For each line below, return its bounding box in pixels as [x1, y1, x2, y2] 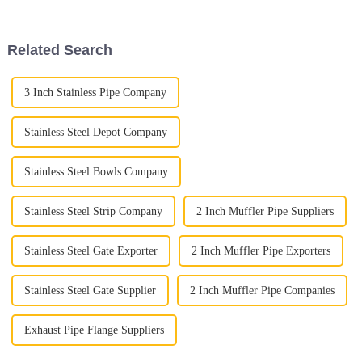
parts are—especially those [24, 2, 142, 15]
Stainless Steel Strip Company [23, 205, 162, 218]
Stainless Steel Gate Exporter [23, 245, 158, 258]
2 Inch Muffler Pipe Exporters [191, 245, 330, 258]
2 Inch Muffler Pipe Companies [189, 284, 335, 297]
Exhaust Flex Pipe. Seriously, [198, 2, 326, 15]
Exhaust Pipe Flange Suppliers [23, 324, 164, 337]
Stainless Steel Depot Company [23, 126, 167, 139]
